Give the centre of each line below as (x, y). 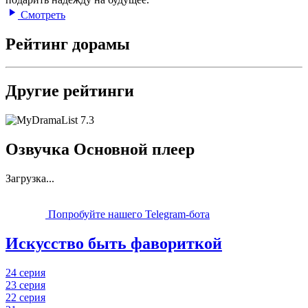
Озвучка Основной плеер (100, 150)
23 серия (25, 285)
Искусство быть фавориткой (114, 243)
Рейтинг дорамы (68, 44)
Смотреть (42, 14)
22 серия (25, 297)
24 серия (25, 272)
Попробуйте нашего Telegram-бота (128, 214)
